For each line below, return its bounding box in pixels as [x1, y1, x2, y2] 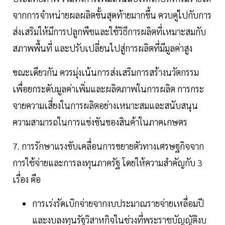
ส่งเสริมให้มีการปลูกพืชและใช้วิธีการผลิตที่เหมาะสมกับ [13, 25, 206, 37]
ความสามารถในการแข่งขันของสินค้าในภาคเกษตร [13, 116, 193, 128]
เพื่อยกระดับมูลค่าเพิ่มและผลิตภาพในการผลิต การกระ [13, 82, 204, 94]
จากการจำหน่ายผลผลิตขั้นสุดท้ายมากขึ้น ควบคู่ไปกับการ [13, 9, 211, 21]
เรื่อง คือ [13, 173, 41, 185]
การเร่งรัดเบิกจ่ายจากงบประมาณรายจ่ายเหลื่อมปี [32, 197, 204, 209]
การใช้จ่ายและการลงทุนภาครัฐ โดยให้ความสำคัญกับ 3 [13, 156, 202, 168]
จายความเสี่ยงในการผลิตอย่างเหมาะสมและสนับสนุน [13, 99, 198, 111]
